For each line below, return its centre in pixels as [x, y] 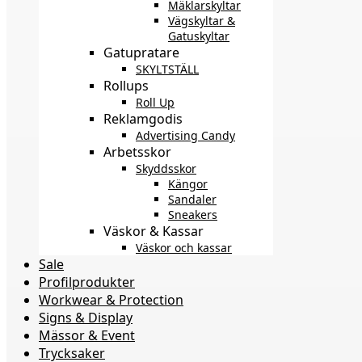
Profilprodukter [87, 282]
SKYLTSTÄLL [167, 69]
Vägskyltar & [202, 20]
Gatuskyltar [199, 36]
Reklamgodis [143, 118]
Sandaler [192, 199]
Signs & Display [86, 317]
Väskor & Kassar [154, 231]
